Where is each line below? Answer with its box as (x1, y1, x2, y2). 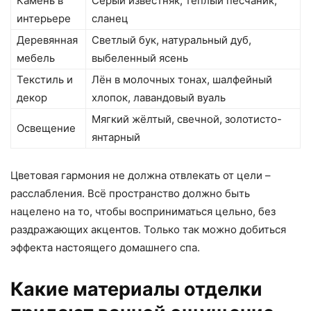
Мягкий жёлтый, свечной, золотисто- (92, 112, 282, 126)
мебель (17, 51, 55, 65)
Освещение (17, 121, 76, 135)
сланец (92, 12, 128, 26)
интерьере (17, 12, 71, 26)
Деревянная (17, 33, 78, 47)
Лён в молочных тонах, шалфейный (92, 73, 272, 87)
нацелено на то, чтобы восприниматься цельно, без (10, 205, 276, 219)
